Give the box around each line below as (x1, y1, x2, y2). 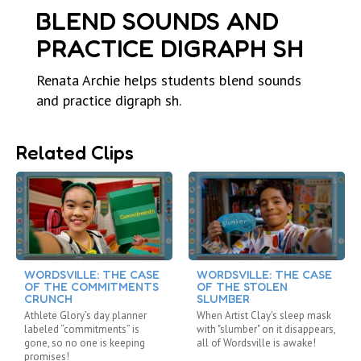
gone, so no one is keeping (24, 336, 145, 351)
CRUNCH (24, 292, 73, 306)
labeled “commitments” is (24, 322, 139, 337)
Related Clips (16, 141, 134, 165)
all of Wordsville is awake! (197, 336, 316, 351)
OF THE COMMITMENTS (24, 280, 159, 294)
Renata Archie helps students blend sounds (36, 71, 301, 90)
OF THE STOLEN (197, 280, 288, 294)
